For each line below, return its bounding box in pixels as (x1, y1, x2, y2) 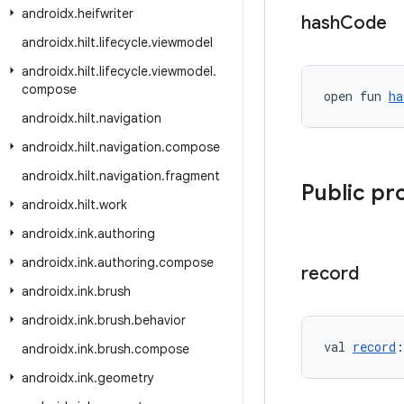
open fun (324, 87, 389, 105)
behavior (134, 312, 186, 328)
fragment (165, 168, 220, 184)
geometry (97, 370, 154, 386)
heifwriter (78, 5, 133, 22)
